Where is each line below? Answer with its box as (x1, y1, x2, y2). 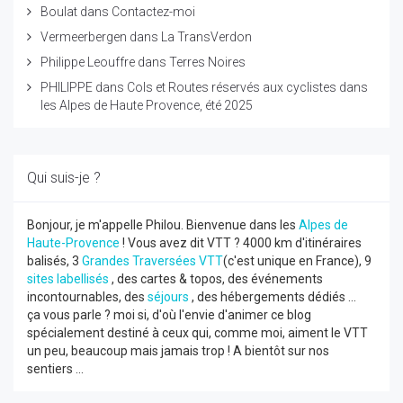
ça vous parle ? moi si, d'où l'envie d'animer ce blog (27, 308, 311, 322)
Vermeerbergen (40, 30, 127, 44)
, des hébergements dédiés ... (189, 290, 356, 304)
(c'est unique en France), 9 (223, 254, 372, 268)
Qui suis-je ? (27, 169, 101, 186)
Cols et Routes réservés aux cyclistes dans (127, 80, 368, 94)
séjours (148, 290, 189, 304)
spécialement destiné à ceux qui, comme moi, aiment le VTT (27, 326, 368, 340)
